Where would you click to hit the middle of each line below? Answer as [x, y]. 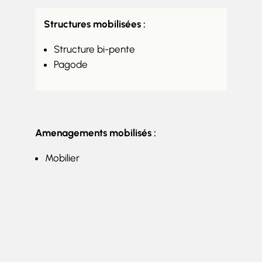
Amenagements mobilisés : [95, 132]
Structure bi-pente [94, 49]
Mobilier [62, 158]
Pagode [70, 64]
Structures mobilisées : [94, 24]
